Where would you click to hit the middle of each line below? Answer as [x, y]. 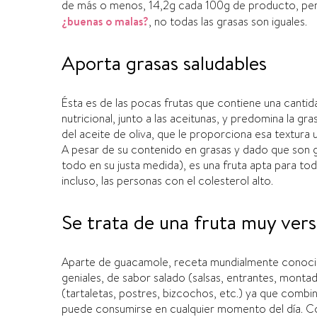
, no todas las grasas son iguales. [228, 22]
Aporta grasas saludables [164, 63]
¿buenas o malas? [105, 21]
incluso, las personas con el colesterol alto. [167, 181]
